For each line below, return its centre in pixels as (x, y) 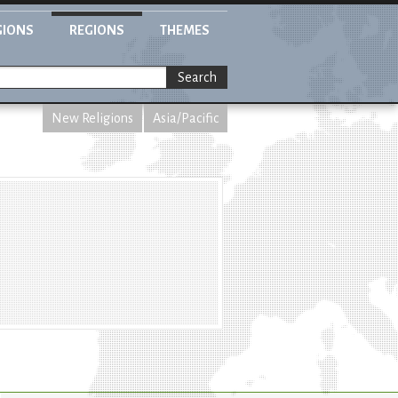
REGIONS (97, 30)
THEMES (185, 30)
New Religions (92, 118)
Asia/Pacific (186, 118)
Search (197, 78)
